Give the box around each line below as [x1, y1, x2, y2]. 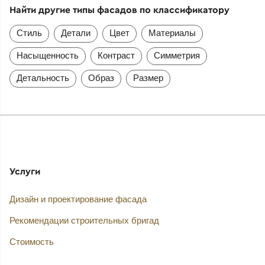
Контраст [97, 50, 135, 60]
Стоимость [9, 236, 54, 247]
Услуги [9, 165, 40, 177]
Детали [60, 28, 91, 38]
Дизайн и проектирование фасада [9, 193, 147, 204]
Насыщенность [16, 50, 79, 60]
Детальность [16, 73, 69, 83]
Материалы [148, 28, 196, 38]
